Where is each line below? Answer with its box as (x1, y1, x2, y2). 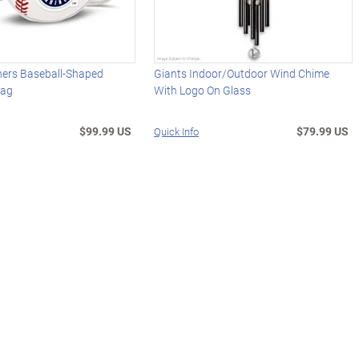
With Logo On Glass (154, 83, 252, 99)
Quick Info (154, 124, 200, 139)
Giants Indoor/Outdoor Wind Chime (154, 66, 330, 82)
